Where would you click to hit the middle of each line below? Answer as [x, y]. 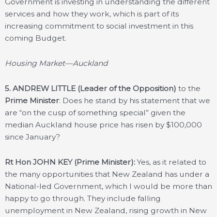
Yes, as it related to [171, 162]
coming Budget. [36, 38]
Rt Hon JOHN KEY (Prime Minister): [70, 162]
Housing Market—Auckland [56, 63]
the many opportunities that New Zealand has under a [107, 174]
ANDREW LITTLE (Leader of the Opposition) [94, 88]
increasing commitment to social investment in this [99, 26]
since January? [32, 137]
